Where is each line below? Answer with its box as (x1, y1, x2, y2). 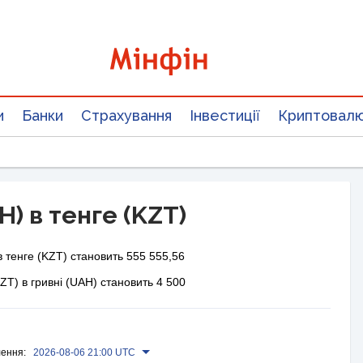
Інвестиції (190, 107, 260, 124)
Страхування (81, 107, 172, 124)
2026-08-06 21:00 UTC (33, 347, 135, 358)
